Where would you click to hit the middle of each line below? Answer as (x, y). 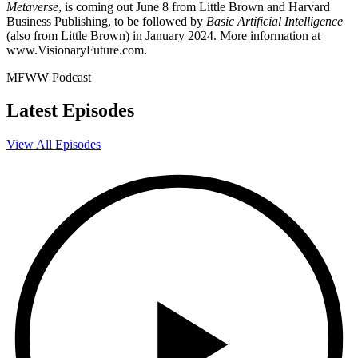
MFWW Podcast (49, 77)
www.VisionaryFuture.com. (77, 50)
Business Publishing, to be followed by (106, 21)
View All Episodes (54, 145)
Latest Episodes (70, 111)
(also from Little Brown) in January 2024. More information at (163, 35)
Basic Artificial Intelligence (274, 21)
